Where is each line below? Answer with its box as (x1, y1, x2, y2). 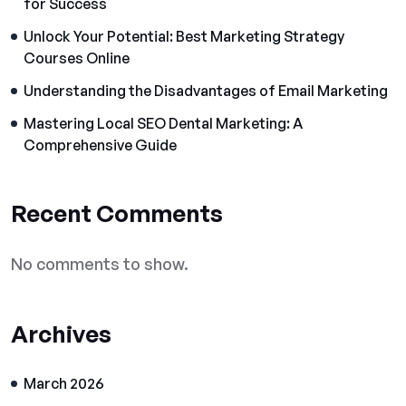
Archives (11, 319, 111, 348)
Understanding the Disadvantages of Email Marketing (24, 82, 388, 100)
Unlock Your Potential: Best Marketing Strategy (24, 27, 344, 45)
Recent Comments (11, 198, 223, 227)
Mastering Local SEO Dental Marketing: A (24, 114, 303, 132)
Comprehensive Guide (24, 136, 177, 154)
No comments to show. (11, 254, 188, 274)
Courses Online (24, 49, 130, 67)
